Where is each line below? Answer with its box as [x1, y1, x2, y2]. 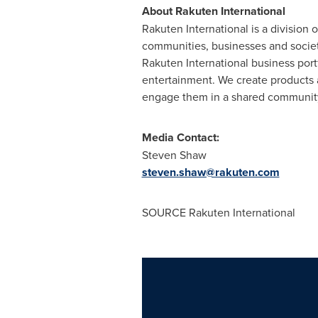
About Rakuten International [141, 3, 285, 19]
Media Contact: [141, 129, 219, 146]
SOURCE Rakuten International [141, 204, 295, 220]
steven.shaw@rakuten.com [141, 164, 280, 180]
